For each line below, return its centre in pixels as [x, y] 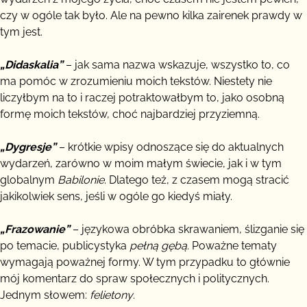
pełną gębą [158, 245]
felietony [111, 295]
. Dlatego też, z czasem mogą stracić [197, 180]
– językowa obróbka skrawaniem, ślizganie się [187, 229]
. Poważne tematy [232, 245]
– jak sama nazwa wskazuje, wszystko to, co [176, 64]
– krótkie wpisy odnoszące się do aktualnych [170, 147]
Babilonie [81, 180]
